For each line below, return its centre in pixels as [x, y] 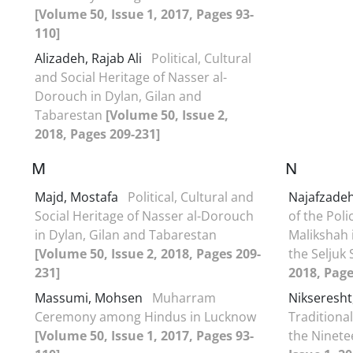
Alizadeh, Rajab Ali [90, 58]
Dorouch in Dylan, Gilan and [118, 96]
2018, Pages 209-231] [97, 134]
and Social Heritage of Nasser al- [131, 77]
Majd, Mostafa [78, 197]
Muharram [184, 297]
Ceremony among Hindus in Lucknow [145, 316]
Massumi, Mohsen [90, 297]
